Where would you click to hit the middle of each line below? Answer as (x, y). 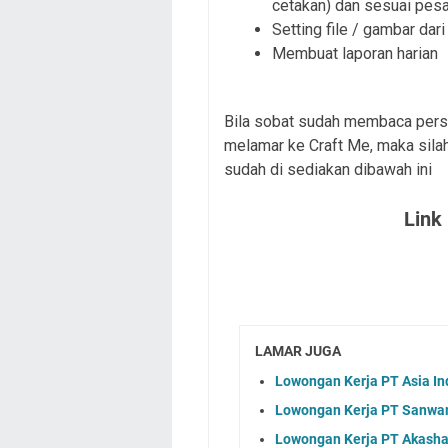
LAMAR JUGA (298, 350)
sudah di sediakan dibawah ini (330, 169)
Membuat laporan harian (355, 53)
